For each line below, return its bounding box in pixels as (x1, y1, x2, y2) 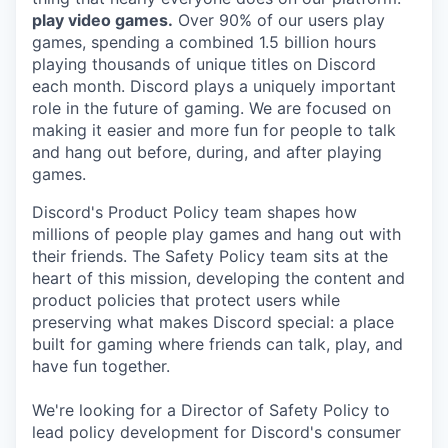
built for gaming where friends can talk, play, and (32, 334, 403, 354)
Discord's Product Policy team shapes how (32, 202, 357, 222)
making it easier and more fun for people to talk (32, 120, 396, 140)
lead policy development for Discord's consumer (32, 422, 401, 442)
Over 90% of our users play (173, 10, 385, 30)
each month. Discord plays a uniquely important (32, 76, 396, 96)
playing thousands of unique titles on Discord (32, 54, 376, 74)
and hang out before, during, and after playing (32, 142, 382, 162)
